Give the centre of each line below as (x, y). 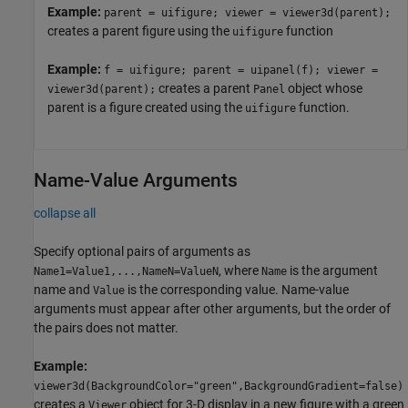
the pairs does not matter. (106, 328)
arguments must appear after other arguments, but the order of (212, 309)
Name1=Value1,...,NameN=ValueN (126, 272)
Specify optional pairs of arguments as (142, 252)
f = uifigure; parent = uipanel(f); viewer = (241, 71)
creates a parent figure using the (140, 31)
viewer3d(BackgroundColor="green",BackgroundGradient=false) (219, 387)
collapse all (65, 214)
